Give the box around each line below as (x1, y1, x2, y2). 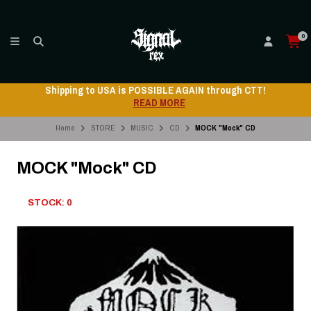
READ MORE (133, 96, 185, 110)
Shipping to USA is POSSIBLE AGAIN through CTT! (45, 83, 266, 97)
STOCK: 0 (28, 197, 72, 208)
